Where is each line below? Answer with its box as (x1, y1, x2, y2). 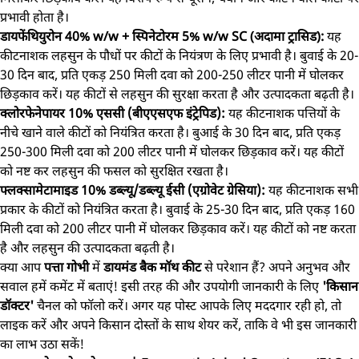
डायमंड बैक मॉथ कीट (103, 258, 204, 276)
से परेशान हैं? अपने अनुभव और (204, 258, 350, 276)
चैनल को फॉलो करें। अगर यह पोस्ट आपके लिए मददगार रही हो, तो (37, 296, 341, 314)
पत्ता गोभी (44, 258, 92, 276)
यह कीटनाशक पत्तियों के (228, 104, 340, 122)
